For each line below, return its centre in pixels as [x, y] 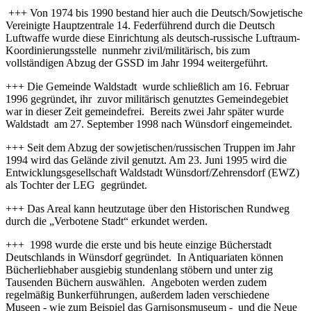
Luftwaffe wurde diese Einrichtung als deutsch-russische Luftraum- [153, 37]
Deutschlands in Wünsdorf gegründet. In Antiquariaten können [144, 257]
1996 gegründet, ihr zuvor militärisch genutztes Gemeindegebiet [147, 99]
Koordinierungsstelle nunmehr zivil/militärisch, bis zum [128, 50]
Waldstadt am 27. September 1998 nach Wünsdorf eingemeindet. [149, 124]
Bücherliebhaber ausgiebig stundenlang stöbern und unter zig [139, 269]
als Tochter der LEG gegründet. [76, 185]
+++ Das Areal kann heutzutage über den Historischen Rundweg [148, 208]
